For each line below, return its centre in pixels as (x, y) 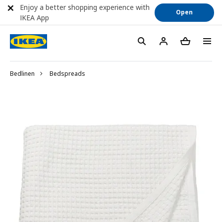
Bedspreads (67, 74)
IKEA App (34, 18)
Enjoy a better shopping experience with (85, 7)
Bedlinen (22, 74)
